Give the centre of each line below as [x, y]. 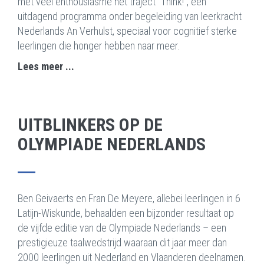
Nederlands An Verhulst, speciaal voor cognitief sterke [127, 31]
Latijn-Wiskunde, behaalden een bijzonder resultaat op [126, 213]
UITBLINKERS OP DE [90, 125]
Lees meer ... [46, 67]
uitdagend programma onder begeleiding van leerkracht [130, 16]
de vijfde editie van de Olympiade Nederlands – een [122, 228]
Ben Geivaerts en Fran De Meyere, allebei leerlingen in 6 [129, 199]
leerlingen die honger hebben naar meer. [99, 46]
